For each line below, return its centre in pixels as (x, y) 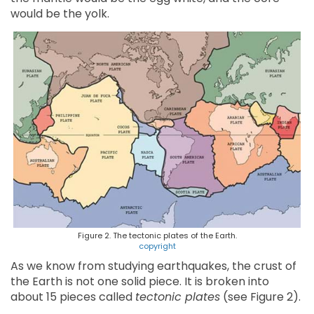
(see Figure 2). (260, 297)
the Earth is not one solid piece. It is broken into (140, 282)
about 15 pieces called (73, 297)
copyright (157, 246)
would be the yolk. (60, 14)
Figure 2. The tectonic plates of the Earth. (157, 236)
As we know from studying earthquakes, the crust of (153, 266)
